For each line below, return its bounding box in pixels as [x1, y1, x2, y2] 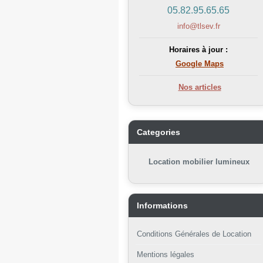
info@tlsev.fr [177, 22, 220, 31]
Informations [137, 201, 188, 210]
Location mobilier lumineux [149, 157, 249, 166]
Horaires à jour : [169, 45, 228, 54]
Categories [137, 127, 180, 137]
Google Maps [176, 59, 224, 68]
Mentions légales [137, 250, 194, 259]
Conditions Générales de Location [137, 230, 251, 238]
